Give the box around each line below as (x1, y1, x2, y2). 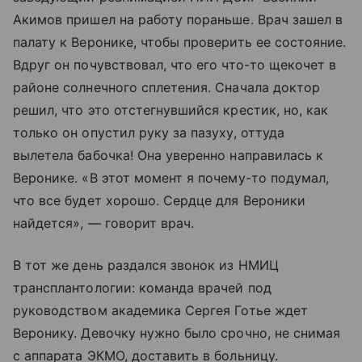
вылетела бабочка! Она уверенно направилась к (13, 146, 324, 163)
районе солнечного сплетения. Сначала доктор (13, 78, 321, 95)
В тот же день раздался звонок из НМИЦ (13, 256, 279, 273)
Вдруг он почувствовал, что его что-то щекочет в (13, 56, 337, 73)
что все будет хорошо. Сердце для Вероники (13, 192, 305, 208)
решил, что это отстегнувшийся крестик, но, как (13, 101, 329, 118)
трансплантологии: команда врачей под (13, 279, 271, 296)
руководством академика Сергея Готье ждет (13, 301, 308, 318)
